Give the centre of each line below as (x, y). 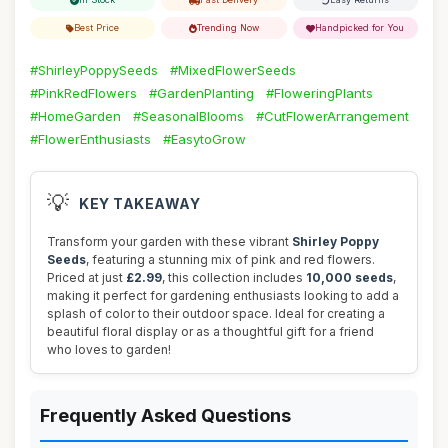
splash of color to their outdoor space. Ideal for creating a (216, 313)
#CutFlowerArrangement (332, 116)
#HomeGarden (75, 116)
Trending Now (227, 27)
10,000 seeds (349, 277)
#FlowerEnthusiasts (90, 139)
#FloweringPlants (319, 93)
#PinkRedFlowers (83, 93)
